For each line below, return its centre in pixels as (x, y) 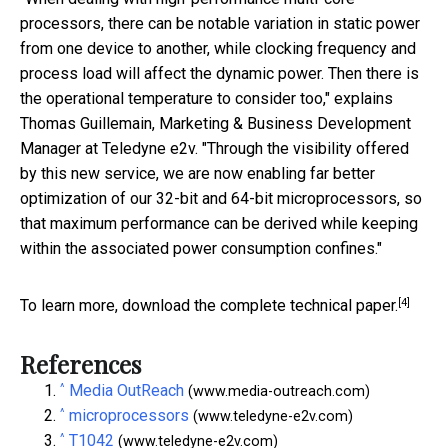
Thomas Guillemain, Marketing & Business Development (215, 124)
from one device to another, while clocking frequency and (218, 49)
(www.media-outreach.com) (277, 392)
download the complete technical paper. (260, 306)
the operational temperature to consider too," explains (206, 99)
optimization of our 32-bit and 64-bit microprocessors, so (221, 199)
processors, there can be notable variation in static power (220, 24)
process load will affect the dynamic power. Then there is (219, 74)
